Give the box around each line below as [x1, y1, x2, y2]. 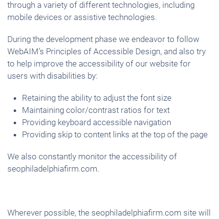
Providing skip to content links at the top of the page [22, 130, 208, 139]
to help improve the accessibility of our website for [7, 59, 191, 68]
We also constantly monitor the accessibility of [7, 152, 177, 161]
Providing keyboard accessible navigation [22, 117, 171, 127]
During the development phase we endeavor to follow [7, 34, 199, 44]
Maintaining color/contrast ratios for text [22, 105, 170, 115]
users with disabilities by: [7, 71, 98, 81]
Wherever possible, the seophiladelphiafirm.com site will [7, 208, 211, 218]
